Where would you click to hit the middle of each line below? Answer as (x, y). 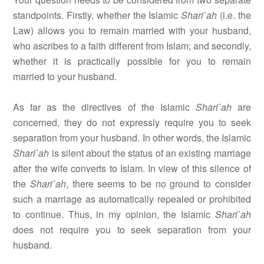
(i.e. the (234, 15)
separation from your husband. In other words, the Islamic (132, 138)
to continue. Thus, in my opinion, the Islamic (114, 214)
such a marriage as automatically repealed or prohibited (132, 199)
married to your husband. (65, 77)
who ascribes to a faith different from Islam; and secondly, (132, 46)
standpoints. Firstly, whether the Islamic (97, 15)
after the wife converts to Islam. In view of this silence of (132, 169)
